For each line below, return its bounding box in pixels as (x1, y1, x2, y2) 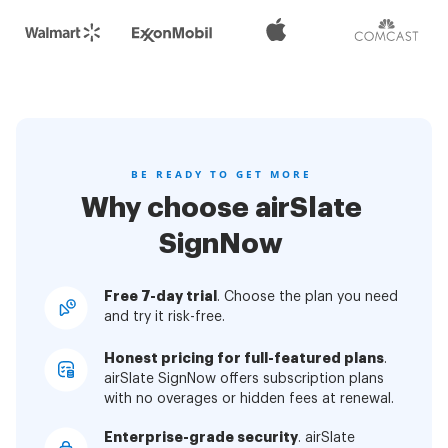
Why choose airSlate (80, 193, 362, 222)
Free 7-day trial (104, 288, 217, 303)
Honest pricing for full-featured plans (104, 350, 384, 365)
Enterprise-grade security (104, 429, 298, 444)
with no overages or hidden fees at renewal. (104, 391, 394, 406)
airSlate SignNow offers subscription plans (104, 371, 384, 386)
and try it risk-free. (104, 309, 225, 324)
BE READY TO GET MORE (130, 166, 312, 181)
